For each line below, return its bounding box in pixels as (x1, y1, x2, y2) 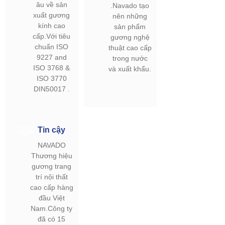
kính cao (38, 22, 65, 30)
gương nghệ (110, 33, 150, 41)
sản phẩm (114, 23, 146, 31)
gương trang (32, 162, 72, 170)
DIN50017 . (33, 85, 70, 93)
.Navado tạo (110, 2, 150, 10)
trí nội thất (35, 173, 68, 181)
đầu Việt (38, 194, 65, 202)
